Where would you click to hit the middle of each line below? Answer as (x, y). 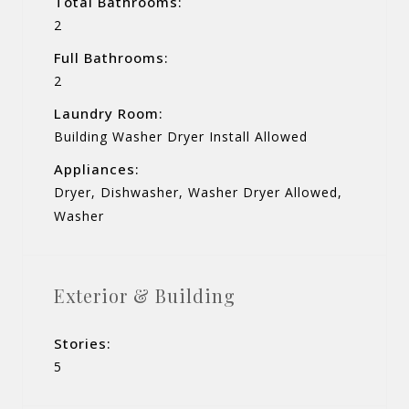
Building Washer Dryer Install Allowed (181, 136)
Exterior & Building (145, 295)
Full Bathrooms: (111, 57)
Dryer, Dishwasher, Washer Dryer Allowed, (198, 192)
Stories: (83, 343)
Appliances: (97, 168)
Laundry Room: (109, 113)
